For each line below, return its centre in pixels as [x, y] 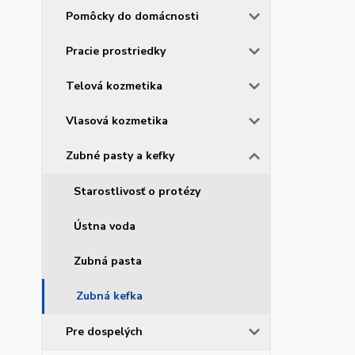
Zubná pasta [108, 261]
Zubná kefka [109, 296]
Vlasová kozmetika [117, 121]
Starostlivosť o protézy [137, 191]
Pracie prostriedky [116, 51]
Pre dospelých [104, 332]
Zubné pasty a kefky [120, 156]
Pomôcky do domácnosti [132, 16]
